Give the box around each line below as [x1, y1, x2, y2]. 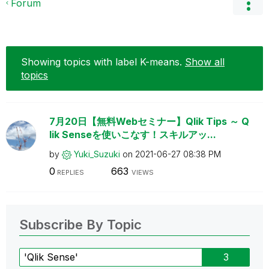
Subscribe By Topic [19, 216, 142, 232]
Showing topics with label [21, 55, 140, 68]
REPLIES [55, 168, 84, 177]
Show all [185, 55, 225, 68]
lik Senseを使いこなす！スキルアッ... [49, 128, 216, 141]
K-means [140, 55, 180, 68]
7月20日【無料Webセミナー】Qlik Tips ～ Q [49, 115, 249, 127]
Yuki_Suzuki [73, 148, 120, 159]
